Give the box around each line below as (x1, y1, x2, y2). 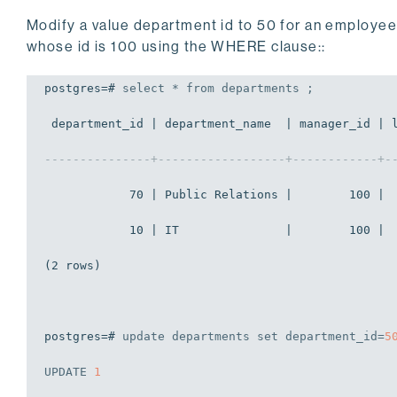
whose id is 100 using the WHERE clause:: (27, 38, 326, 56)
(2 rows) (44, 259, 101, 273)
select (122, 82, 165, 96)
